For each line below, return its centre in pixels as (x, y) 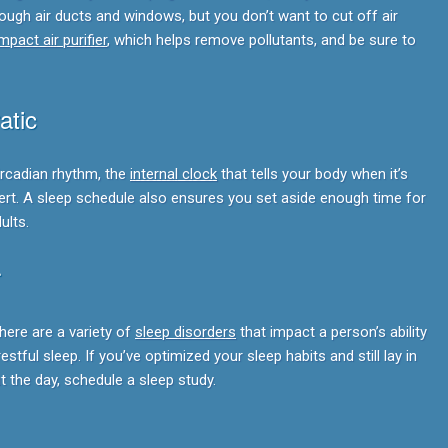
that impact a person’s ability (331, 332)
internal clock (173, 174)
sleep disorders (185, 332)
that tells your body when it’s (312, 174)
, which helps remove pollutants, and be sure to (261, 40)
